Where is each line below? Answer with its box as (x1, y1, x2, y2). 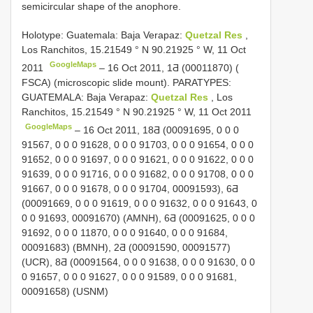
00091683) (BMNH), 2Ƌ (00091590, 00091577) (22, 241, 231, 253)
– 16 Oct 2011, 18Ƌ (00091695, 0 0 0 (72, 124, 240, 136)
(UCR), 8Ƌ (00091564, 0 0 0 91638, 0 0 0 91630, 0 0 (22, 256, 255, 268)
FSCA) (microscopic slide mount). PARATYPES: (22, 76, 231, 88)
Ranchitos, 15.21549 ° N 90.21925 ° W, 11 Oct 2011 (22, 105, 252, 117)
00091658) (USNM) (22, 285, 108, 297)
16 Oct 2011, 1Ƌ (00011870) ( (108, 61, 240, 73)
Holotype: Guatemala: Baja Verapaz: (22, 29, 185, 41)
